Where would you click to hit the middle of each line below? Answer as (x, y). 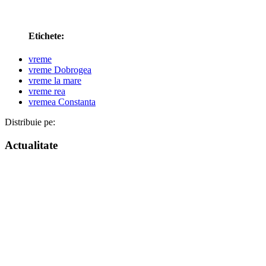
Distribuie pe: (30, 122)
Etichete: (46, 36)
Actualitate (31, 145)
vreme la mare (55, 81)
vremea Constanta (62, 102)
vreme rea (47, 91)
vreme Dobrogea (60, 70)
